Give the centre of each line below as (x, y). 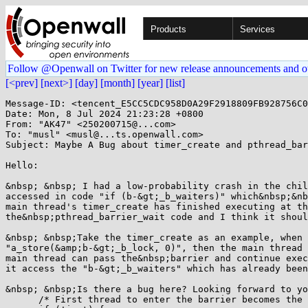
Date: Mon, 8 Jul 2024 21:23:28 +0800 (104, 114)
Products (168, 29)
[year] (150, 83)
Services (257, 29)
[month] (118, 83)
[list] (175, 83)
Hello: (22, 165)
